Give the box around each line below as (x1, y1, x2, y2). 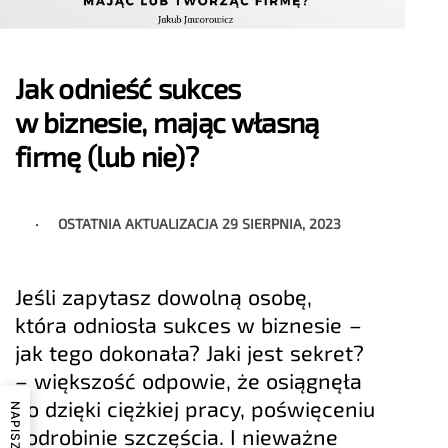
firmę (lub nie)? (15, 139, 199, 174)
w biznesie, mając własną (15, 105, 319, 140)
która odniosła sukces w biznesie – (15, 311, 362, 338)
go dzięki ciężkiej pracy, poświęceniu (15, 395, 376, 422)
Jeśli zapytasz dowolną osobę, (15, 283, 313, 310)
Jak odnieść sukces (15, 71, 241, 106)
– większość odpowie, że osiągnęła (15, 367, 363, 394)
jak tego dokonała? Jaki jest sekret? (15, 339, 364, 366)
